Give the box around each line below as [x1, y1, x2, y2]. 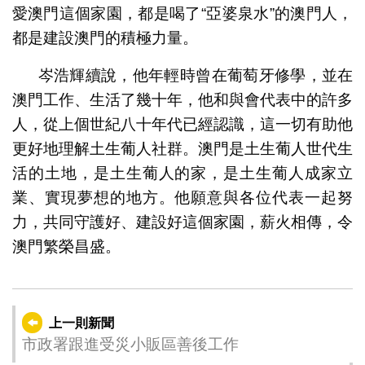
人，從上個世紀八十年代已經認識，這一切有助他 [11, 116, 354, 134]
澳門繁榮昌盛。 [11, 238, 121, 256]
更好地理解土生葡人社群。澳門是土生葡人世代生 [11, 140, 354, 158]
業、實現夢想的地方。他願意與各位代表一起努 [11, 189, 354, 207]
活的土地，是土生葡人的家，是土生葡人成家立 [11, 165, 354, 182]
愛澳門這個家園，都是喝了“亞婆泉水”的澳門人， [11, 5, 354, 23]
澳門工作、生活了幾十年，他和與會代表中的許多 [11, 91, 354, 109]
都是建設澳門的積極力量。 [11, 29, 198, 47]
